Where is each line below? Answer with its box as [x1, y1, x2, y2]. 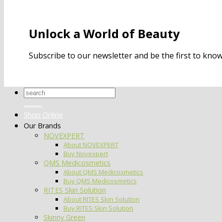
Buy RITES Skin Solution [63, 204, 133, 213]
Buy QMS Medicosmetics [63, 176, 137, 186]
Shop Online [24, 110, 63, 120]
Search [23, 86, 49, 98]
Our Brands [24, 121, 61, 131]
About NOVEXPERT [63, 140, 118, 150]
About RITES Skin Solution [63, 195, 140, 204]
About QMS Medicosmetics [63, 167, 143, 177]
